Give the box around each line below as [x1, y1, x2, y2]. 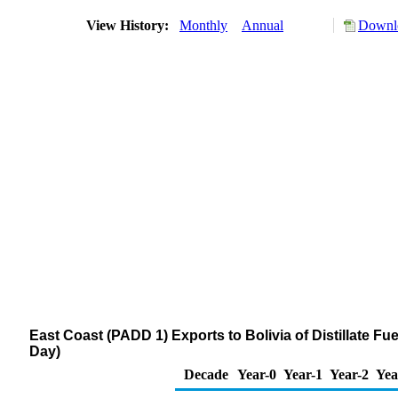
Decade [184, 367, 228, 382]
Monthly [179, 18, 227, 33]
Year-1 [283, 367, 322, 382]
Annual [242, 18, 283, 33]
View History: [83, 18, 176, 33]
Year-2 [330, 367, 369, 382]
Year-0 [237, 367, 276, 382]
